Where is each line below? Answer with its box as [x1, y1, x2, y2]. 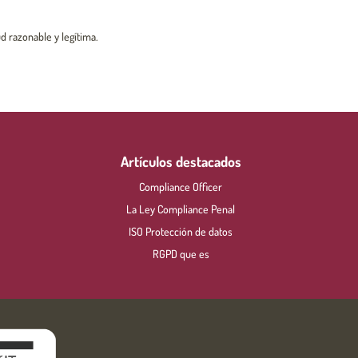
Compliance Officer [139, 180, 222, 193]
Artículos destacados [120, 153, 241, 170]
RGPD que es [152, 247, 209, 261]
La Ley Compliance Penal [126, 202, 235, 216]
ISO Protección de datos [129, 225, 233, 238]
